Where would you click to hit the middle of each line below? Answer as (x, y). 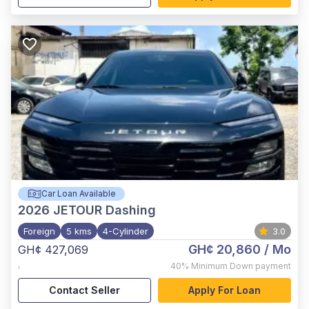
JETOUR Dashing (104, 210)
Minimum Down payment (241, 266)
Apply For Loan (225, 290)
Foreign (39, 231)
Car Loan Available (78, 193)
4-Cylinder (126, 231)
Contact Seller (84, 290)
